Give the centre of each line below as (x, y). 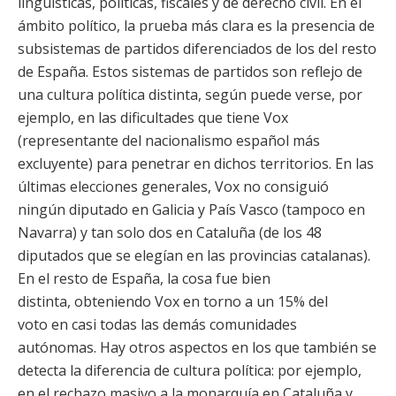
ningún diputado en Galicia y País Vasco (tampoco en (191, 209)
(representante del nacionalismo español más (169, 141)
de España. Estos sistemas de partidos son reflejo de (190, 72)
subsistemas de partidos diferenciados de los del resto (197, 49)
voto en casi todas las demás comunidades (157, 324)
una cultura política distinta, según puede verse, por (190, 95)
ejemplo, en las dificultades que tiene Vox (153, 118)
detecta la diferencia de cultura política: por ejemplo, (190, 370)
